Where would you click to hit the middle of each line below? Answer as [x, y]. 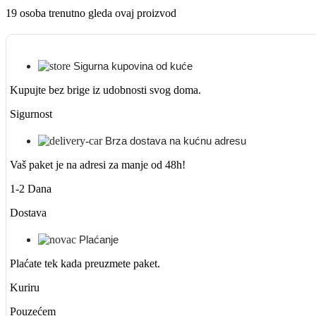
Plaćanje [99, 240]
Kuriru [25, 288]
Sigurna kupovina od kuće [133, 66]
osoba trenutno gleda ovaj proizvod [98, 13]
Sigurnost [31, 114]
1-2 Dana [31, 189]
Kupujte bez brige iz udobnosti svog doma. [105, 90]
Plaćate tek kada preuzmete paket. [85, 264]
